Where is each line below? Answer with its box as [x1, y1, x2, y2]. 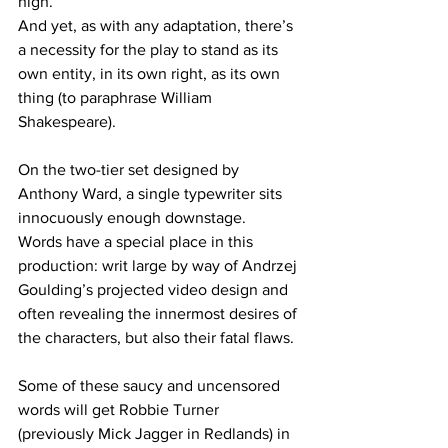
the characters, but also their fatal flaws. [18, 329, 294, 347]
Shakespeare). [18, 113, 116, 131]
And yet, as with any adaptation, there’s [18, 17, 297, 35]
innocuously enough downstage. [18, 209, 250, 227]
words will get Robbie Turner [18, 401, 223, 419]
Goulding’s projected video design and [18, 281, 292, 299]
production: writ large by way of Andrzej [18, 257, 301, 275]
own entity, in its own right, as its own [18, 65, 284, 83]
